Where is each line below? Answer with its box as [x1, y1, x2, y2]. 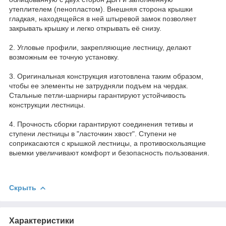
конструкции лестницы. [9, 100, 87, 109]
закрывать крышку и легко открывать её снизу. [9, 24, 163, 32]
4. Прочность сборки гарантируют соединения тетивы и [9, 120, 193, 128]
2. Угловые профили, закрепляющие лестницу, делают [9, 43, 191, 51]
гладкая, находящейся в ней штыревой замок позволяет [9, 14, 196, 23]
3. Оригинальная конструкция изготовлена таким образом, [9, 72, 203, 80]
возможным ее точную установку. [9, 52, 121, 61]
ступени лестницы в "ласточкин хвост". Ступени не [9, 129, 177, 138]
